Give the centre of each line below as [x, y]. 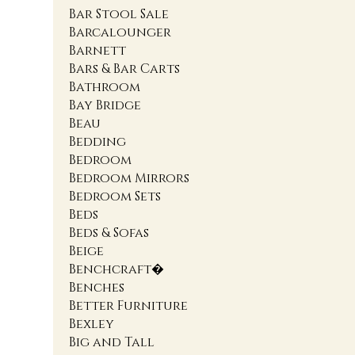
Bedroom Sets [115, 197]
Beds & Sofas [109, 233]
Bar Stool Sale [119, 15]
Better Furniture [129, 306]
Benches [97, 288]
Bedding [98, 142]
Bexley [92, 324]
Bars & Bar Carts [125, 69]
